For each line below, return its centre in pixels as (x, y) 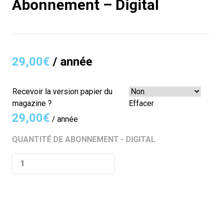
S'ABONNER (110, 214)
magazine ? (32, 104)
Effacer (141, 104)
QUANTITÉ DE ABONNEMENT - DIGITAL (84, 140)
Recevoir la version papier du (62, 92)
